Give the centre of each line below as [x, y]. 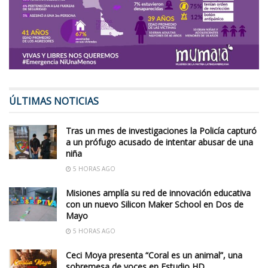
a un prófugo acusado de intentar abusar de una [159, 142]
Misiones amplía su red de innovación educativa [158, 193]
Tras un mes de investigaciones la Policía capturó [161, 131]
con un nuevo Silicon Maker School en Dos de [155, 205]
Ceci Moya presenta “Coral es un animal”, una [154, 255]
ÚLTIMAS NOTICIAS [54, 101]
